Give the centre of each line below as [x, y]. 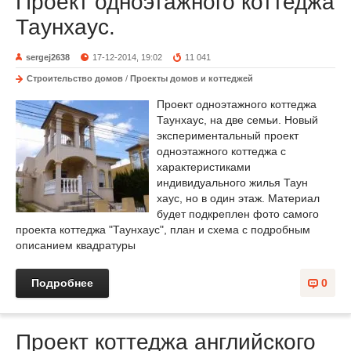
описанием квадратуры [76, 245]
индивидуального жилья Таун [232, 182]
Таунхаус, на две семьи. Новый [237, 119]
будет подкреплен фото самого [238, 213]
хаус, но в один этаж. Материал [238, 198]
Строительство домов [75, 78]
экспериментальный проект [228, 135]
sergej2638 [48, 57]
